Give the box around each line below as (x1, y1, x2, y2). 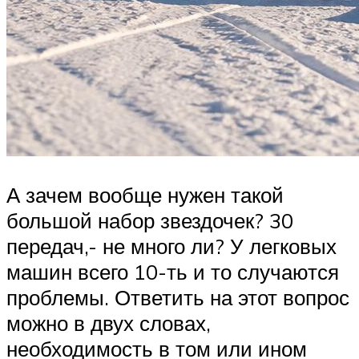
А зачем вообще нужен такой (6, 181, 284, 208)
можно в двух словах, (6, 309, 211, 336)
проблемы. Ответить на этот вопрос (6, 284, 349, 310)
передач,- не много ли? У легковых (6, 232, 337, 259)
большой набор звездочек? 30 (6, 207, 293, 233)
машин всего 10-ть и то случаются (6, 258, 339, 284)
